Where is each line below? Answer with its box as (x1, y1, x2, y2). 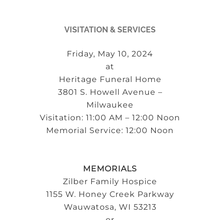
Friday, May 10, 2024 (67, 49, 153, 58)
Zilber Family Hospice (63, 176, 157, 186)
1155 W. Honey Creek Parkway (46, 189, 174, 199)
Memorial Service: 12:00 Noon (46, 125, 174, 135)
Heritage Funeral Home (58, 74, 162, 84)
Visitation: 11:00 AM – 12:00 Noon (40, 112, 180, 122)
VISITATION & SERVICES (64, 25, 156, 34)
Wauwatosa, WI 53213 (63, 202, 157, 212)
